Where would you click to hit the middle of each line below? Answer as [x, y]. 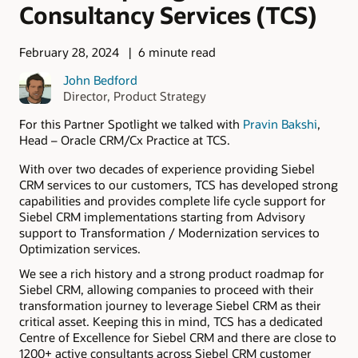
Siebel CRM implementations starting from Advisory [162, 217]
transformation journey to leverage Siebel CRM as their [170, 306]
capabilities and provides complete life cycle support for [173, 201]
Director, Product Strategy [134, 95]
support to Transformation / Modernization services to [169, 233]
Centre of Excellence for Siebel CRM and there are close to [178, 338]
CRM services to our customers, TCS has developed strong [179, 185]
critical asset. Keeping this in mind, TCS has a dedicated [171, 322]
